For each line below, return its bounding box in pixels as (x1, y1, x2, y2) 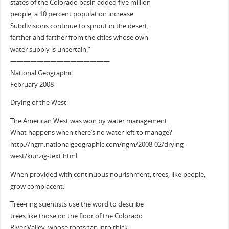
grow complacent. (10, 181, 64, 191)
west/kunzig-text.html (10, 152, 77, 161)
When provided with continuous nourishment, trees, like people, (10, 170, 205, 179)
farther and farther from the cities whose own (10, 33, 148, 42)
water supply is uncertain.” (10, 44, 90, 54)
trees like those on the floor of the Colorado (10, 212, 143, 221)
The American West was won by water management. (10, 117, 169, 126)
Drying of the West (10, 98, 66, 107)
